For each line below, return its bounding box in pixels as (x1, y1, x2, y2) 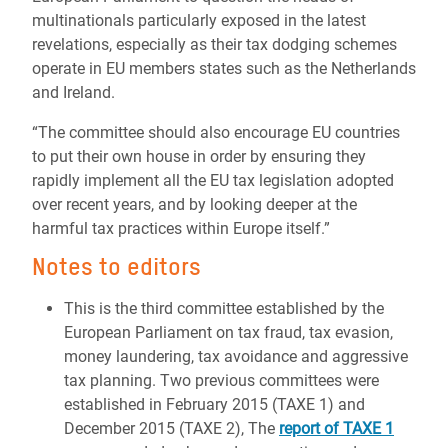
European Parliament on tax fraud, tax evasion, (64, 323, 393, 342)
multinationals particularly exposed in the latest (32, 11, 366, 30)
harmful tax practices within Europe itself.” (32, 219, 330, 238)
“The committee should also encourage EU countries (32, 123, 400, 142)
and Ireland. (32, 83, 119, 102)
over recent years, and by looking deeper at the (32, 195, 357, 214)
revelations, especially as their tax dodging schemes (32, 35, 397, 54)
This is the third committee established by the (64, 299, 384, 318)
